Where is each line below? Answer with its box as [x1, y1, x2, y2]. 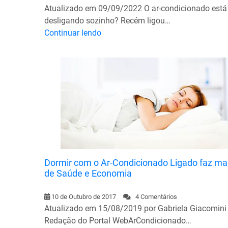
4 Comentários [131, 192, 177, 201]
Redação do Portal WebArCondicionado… [44, 215, 191, 225]
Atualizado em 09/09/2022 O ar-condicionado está [44, 3, 227, 13]
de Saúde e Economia [44, 167, 132, 179]
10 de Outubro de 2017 [51, 192, 116, 201]
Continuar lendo [44, 27, 101, 38]
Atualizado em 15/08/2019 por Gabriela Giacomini [44, 203, 226, 213]
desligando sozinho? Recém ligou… [44, 15, 170, 25]
